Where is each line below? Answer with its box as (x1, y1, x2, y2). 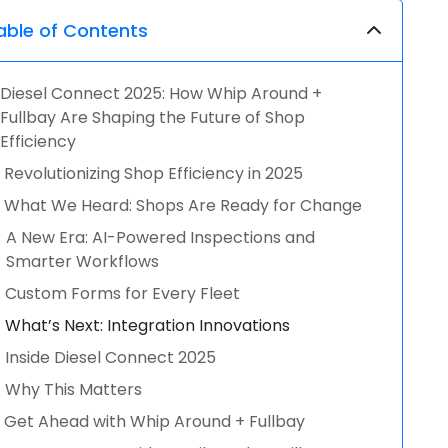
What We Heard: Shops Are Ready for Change (4, 194, 363, 217)
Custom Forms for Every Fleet (5, 282, 241, 305)
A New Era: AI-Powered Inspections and (6, 226, 316, 249)
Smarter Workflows (6, 250, 160, 273)
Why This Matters (5, 378, 143, 401)
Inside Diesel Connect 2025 (5, 346, 217, 369)
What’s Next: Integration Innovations (5, 314, 291, 337)
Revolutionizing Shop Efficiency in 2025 (4, 162, 304, 185)
